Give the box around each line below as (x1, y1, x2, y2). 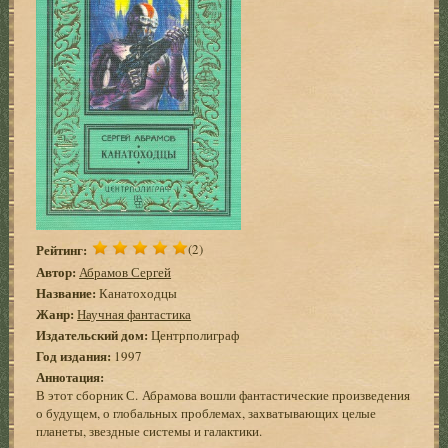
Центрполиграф (148, 325, 240, 344)
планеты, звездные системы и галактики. (36, 421, 263, 440)
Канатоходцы (96, 283, 178, 302)
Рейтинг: (36, 239, 88, 259)
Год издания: (36, 345, 112, 365)
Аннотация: (36, 366, 105, 386)
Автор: (36, 261, 77, 281)
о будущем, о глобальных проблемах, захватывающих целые (36, 403, 377, 422)
